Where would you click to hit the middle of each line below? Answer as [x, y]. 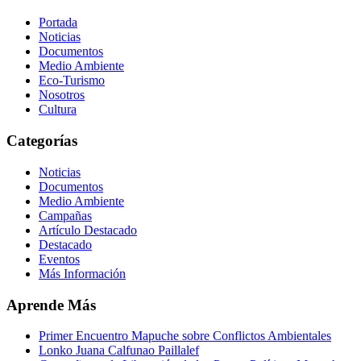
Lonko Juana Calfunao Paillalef [119, 351]
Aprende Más [51, 305]
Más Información [82, 273]
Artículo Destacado [88, 230]
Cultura [58, 110]
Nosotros [62, 95]
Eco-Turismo [72, 81]
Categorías [42, 141]
